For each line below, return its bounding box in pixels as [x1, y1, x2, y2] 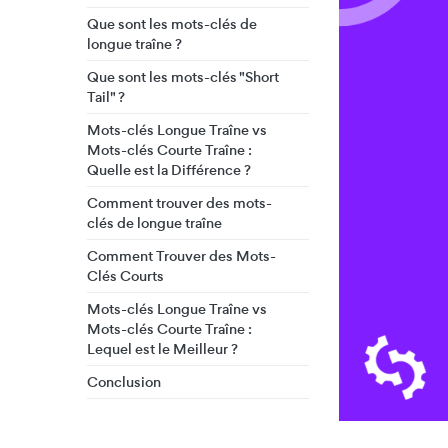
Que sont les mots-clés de [87, 14, 257, 34]
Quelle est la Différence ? [87, 160, 251, 180]
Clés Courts [87, 266, 164, 286]
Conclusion [87, 372, 161, 392]
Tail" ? [87, 87, 125, 107]
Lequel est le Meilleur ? [87, 339, 238, 359]
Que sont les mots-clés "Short [87, 67, 279, 87]
